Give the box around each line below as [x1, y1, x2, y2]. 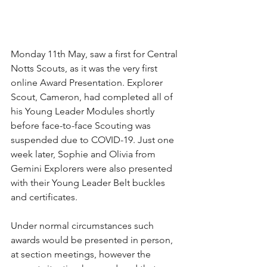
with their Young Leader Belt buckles [11, 177, 167, 189]
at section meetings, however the [11, 249, 153, 260]
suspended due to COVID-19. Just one [11, 134, 176, 146]
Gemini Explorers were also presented [11, 163, 175, 175]
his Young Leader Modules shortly [11, 105, 157, 117]
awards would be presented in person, [11, 234, 175, 246]
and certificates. [11, 191, 77, 203]
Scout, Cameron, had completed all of [11, 91, 175, 103]
